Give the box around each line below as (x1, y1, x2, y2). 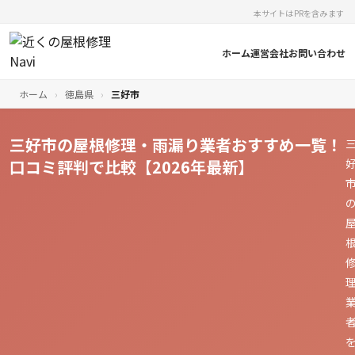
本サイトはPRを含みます (253, 7, 344, 19)
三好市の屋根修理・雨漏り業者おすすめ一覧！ (10, 133, 342, 156)
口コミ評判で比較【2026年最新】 (10, 155, 254, 178)
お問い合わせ (288, 45, 345, 59)
